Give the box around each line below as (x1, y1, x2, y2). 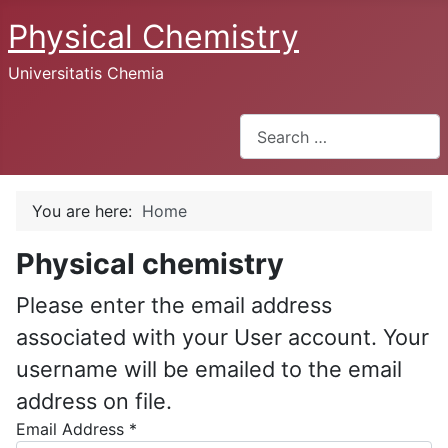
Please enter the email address (16, 292, 332, 319)
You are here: (32, 201, 142, 222)
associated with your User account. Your (16, 324, 429, 351)
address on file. (16, 388, 172, 415)
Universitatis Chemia (8, 63, 164, 83)
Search (239, 115, 291, 135)
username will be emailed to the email (16, 356, 402, 383)
